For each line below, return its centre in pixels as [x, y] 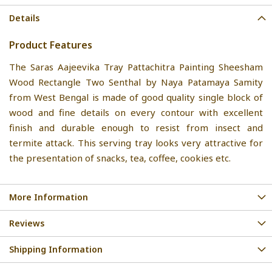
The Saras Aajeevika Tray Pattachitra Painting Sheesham [136, 66]
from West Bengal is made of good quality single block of [136, 97]
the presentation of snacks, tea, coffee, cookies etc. [120, 158]
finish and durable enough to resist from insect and [136, 127]
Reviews [27, 223]
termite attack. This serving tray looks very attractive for [136, 142]
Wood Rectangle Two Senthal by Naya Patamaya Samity [136, 82]
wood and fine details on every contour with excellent [136, 112]
